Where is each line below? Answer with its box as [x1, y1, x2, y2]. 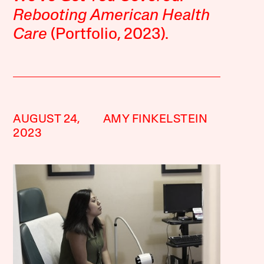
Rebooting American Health [13, 8, 210, 24]
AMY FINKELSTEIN [103, 114, 208, 126]
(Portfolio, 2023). [47, 27, 169, 43]
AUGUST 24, [13, 114, 81, 126]
